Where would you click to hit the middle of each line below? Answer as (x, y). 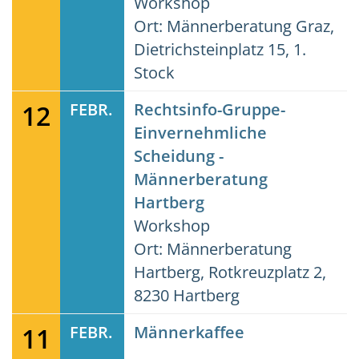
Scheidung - (179, 156)
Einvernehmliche (200, 133)
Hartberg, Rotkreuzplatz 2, (230, 272)
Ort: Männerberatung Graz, (234, 26)
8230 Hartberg (187, 295)
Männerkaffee (189, 332)
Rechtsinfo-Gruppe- (210, 109)
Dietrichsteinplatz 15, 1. (220, 49)
